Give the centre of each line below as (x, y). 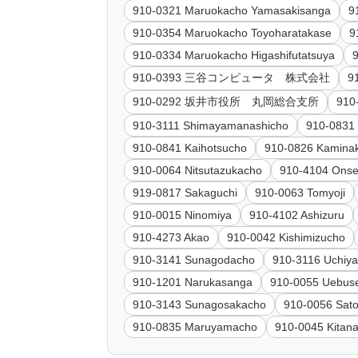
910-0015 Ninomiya (183, 215)
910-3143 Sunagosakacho (200, 305)
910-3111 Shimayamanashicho (211, 126)
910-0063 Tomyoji (300, 193)
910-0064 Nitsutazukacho (198, 171)
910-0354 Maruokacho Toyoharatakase (233, 33)
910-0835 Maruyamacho (195, 327)
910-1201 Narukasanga (193, 282)
